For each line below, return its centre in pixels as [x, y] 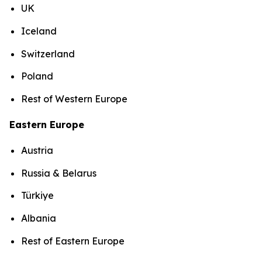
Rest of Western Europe [75, 99]
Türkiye [39, 196]
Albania [40, 218]
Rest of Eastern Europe [74, 241]
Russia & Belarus [60, 173]
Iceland [40, 31]
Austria [38, 150]
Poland [38, 76]
